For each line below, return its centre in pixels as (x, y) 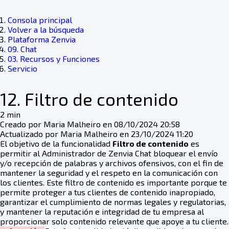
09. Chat (22, 49)
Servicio (22, 68)
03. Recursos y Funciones (54, 59)
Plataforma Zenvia (42, 39)
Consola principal (40, 20)
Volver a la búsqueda (46, 29)
